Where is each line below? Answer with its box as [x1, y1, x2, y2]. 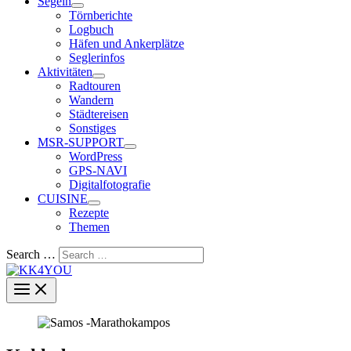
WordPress [69, 150, 122, 163]
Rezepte [69, 206, 109, 219]
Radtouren [69, 79, 121, 92]
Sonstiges [69, 121, 116, 135]
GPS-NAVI [69, 164, 127, 177]
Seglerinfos [69, 51, 125, 64]
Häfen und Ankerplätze [69, 37, 184, 50]
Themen [69, 220, 110, 233]
